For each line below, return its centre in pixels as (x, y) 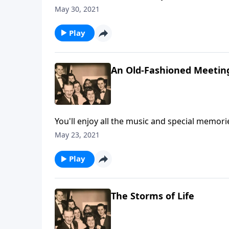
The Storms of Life (153, 196)
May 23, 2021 (77, 135)
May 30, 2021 (77, 9)
